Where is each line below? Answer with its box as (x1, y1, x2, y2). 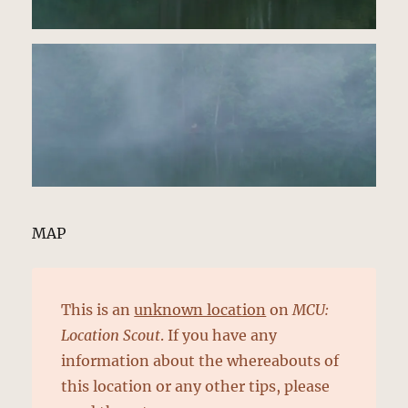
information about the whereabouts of (61, 351, 340, 370)
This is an (61, 300, 135, 319)
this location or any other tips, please (61, 376, 331, 395)
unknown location (134, 300, 267, 319)
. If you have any (160, 325, 278, 344)
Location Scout (61, 325, 161, 344)
